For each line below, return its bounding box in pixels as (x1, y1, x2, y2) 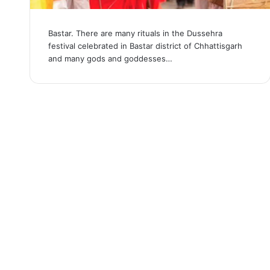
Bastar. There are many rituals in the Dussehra (48, 28, 222, 39)
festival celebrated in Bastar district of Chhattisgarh (48, 41, 242, 51)
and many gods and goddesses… (48, 54, 172, 64)
